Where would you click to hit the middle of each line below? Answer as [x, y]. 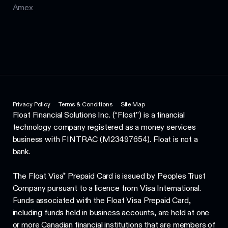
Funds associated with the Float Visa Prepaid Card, [102, 201]
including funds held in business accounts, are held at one [111, 213]
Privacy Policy [31, 104]
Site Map [133, 104]
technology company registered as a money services [104, 127]
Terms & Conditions [85, 104]
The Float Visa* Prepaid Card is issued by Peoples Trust [109, 176]
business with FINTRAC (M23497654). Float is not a [105, 139]
